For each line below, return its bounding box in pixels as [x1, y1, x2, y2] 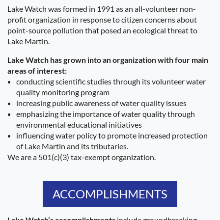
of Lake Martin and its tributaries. [16, 141, 128, 151]
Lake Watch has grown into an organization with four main [7, 55, 208, 65]
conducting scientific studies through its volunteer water [16, 77, 206, 86]
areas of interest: [7, 66, 67, 76]
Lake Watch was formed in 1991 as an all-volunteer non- [7, 4, 196, 14]
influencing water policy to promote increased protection [16, 131, 208, 140]
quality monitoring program [16, 87, 110, 97]
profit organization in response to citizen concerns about [7, 15, 197, 25]
